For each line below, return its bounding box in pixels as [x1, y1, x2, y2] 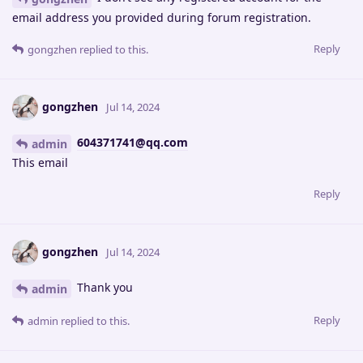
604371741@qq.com [77, 135, 188, 151]
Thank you [74, 279, 133, 295]
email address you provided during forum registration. [12, 10, 311, 26]
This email [12, 154, 68, 170]
